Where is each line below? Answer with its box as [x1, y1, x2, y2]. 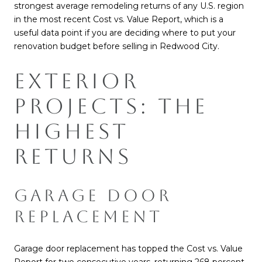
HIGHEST [14, 119, 129, 144]
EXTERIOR [14, 69, 139, 94]
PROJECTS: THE [14, 94, 208, 119]
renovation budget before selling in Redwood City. [14, 40, 219, 51]
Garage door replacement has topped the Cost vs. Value [14, 243, 243, 254]
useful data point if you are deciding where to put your [14, 27, 236, 38]
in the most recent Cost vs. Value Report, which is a [14, 13, 223, 25]
